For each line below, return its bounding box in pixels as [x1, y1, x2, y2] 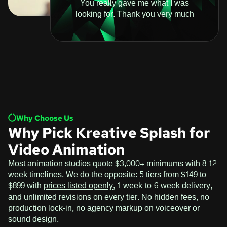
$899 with [8, 178, 44, 193]
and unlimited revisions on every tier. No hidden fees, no [8, 189, 209, 204]
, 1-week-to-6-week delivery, [113, 178, 212, 193]
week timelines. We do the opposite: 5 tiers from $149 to [8, 167, 206, 182]
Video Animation [8, 139, 125, 159]
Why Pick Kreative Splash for [8, 123, 210, 142]
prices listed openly [44, 178, 113, 193]
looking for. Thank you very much [75, 6, 194, 21]
